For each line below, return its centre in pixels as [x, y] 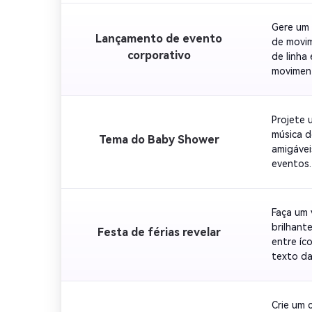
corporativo [159, 55]
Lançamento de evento [159, 38]
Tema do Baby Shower [159, 139]
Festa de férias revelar [159, 232]
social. [286, 193]
